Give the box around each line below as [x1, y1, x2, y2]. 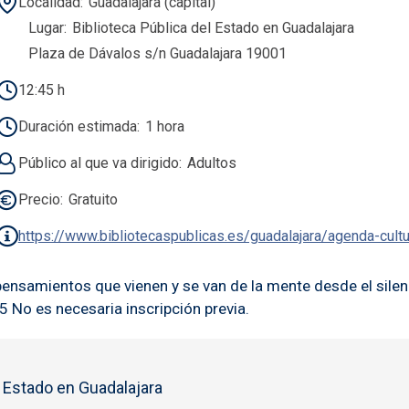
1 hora [144, 117, 184, 135]
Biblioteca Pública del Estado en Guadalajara [71, 18, 354, 37]
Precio [17, 190, 60, 208]
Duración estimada [17, 117, 137, 135]
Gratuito [68, 190, 118, 208]
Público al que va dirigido [17, 153, 179, 172]
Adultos [186, 153, 236, 172]
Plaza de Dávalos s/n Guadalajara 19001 [27, 44, 287, 62]
